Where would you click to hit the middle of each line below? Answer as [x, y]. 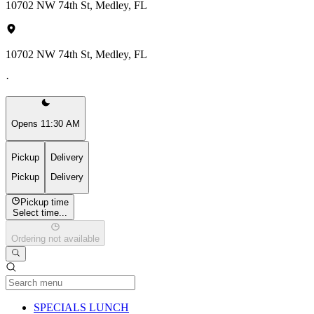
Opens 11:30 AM [46, 124]
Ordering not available [55, 239]
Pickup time [45, 202]
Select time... [40, 212]
